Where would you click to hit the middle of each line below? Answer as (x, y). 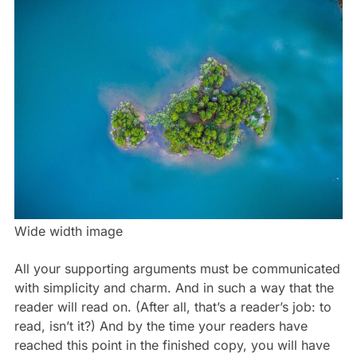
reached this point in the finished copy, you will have (172, 345)
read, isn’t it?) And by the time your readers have (161, 326)
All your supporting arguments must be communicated (177, 268)
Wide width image (68, 231)
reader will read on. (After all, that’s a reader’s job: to (173, 306)
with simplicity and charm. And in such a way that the (174, 287)
